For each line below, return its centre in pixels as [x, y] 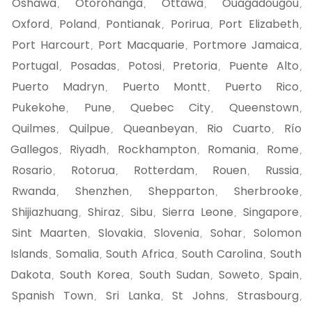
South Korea [95, 274]
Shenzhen [102, 191]
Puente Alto [264, 65]
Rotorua [93, 170]
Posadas [93, 65]
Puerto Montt [165, 86]
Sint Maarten [49, 233]
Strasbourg [268, 295]
